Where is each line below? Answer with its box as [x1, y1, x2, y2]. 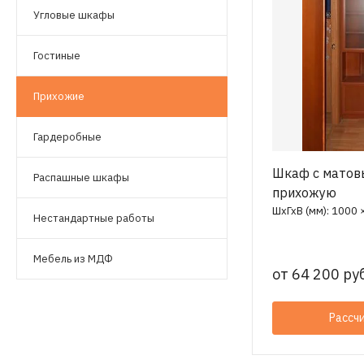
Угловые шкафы [33, 8, 115, 22]
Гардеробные [33, 130, 102, 144]
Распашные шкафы [33, 171, 129, 184]
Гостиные [33, 49, 80, 63]
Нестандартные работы [33, 211, 154, 225]
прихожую [272, 184, 336, 201]
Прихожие [33, 89, 84, 103]
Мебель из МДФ [33, 252, 113, 266]
